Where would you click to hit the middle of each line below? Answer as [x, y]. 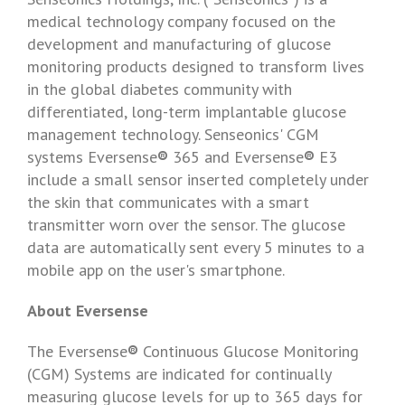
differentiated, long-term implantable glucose [187, 112]
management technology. [116, 134]
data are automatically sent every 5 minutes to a [196, 247]
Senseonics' [243, 134]
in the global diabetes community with [160, 89]
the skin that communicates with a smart [168, 202]
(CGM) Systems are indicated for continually [179, 374]
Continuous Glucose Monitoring [249, 351]
